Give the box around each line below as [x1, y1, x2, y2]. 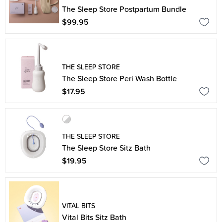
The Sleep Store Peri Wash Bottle [62, 72, 177, 84]
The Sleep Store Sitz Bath [62, 142, 151, 154]
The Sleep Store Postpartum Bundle [62, 3, 186, 15]
